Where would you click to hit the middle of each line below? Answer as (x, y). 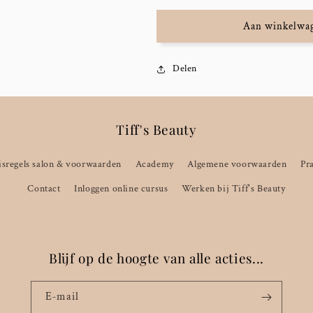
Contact (44, 189)
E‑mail (62, 297)
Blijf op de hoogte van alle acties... (156, 258)
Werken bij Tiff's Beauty (234, 189)
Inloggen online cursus (121, 189)
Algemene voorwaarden (237, 164)
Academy (154, 164)
